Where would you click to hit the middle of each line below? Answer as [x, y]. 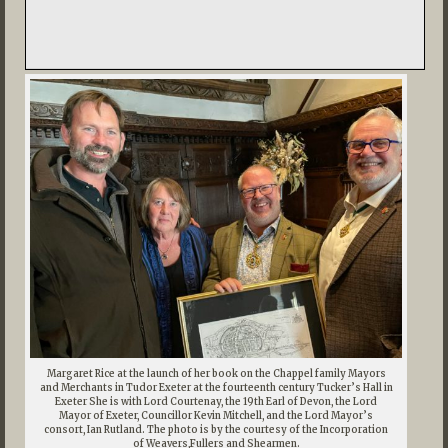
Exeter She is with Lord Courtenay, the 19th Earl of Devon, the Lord [216, 401]
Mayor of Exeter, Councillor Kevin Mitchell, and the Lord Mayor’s [216, 415]
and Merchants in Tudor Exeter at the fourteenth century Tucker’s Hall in [216, 387]
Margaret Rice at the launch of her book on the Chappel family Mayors [216, 373]
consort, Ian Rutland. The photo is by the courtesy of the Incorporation [216, 429]
